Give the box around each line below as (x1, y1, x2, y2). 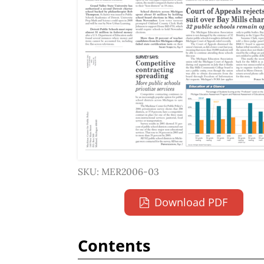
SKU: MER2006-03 (78, 166, 159, 177)
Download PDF (154, 195, 228, 209)
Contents (78, 235, 150, 256)
